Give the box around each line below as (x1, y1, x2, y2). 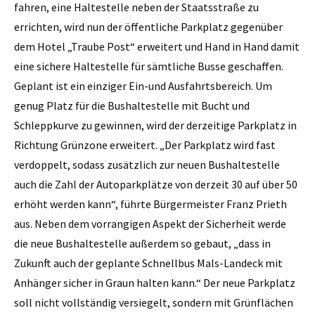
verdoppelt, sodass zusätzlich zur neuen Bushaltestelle (14, 157, 280, 172)
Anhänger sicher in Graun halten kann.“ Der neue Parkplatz (14, 275, 295, 290)
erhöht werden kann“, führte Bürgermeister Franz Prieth (14, 196, 287, 211)
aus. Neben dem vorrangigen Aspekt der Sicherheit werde (14, 216, 286, 231)
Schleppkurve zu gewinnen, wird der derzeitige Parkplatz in (14, 117, 297, 132)
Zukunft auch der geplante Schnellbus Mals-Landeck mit (14, 255, 283, 270)
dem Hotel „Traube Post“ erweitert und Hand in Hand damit (14, 39, 300, 53)
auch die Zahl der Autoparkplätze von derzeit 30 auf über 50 (14, 176, 297, 191)
